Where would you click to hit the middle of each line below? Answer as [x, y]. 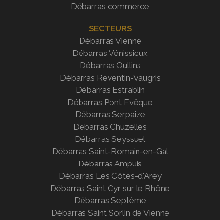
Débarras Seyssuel [110, 139]
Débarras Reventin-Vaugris [110, 77]
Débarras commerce [110, 6]
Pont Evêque [128, 102]
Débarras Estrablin [110, 90]
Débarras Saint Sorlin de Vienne [110, 212]
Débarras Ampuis [110, 163]
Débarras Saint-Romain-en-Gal [110, 151]
